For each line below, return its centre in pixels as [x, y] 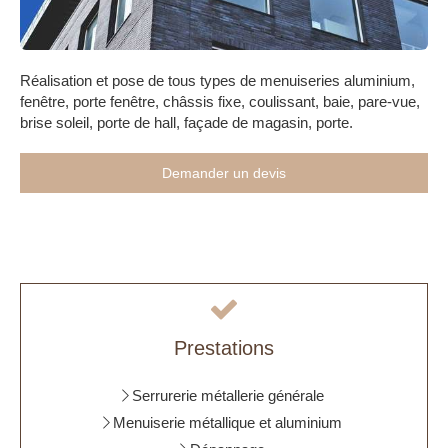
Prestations [224, 348]
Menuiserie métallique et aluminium [227, 422]
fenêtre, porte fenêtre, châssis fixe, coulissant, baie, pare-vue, [220, 101]
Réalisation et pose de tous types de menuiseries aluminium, [217, 80]
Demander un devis [224, 173]
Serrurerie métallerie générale [227, 395]
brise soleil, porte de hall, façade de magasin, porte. [186, 122]
